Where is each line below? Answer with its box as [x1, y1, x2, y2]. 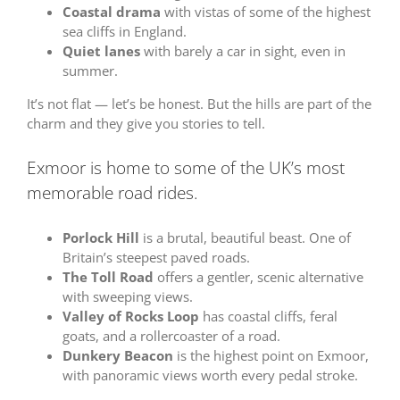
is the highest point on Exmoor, [172, 346, 369, 365]
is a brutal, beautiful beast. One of [138, 229, 351, 247]
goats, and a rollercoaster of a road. [62, 327, 280, 346]
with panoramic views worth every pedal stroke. [62, 366, 358, 385]
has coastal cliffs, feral [198, 307, 337, 326]
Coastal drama [62, 2, 161, 21]
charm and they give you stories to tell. [26, 113, 265, 132]
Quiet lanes [62, 41, 140, 60]
